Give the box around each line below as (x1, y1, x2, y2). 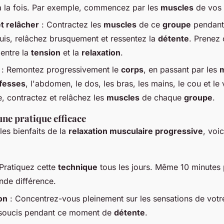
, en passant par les (143, 64, 219, 75)
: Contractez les (39, 19, 103, 29)
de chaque (139, 92, 184, 103)
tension (31, 47, 60, 57)
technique (58, 162, 97, 172)
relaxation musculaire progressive (68, 126, 203, 136)
